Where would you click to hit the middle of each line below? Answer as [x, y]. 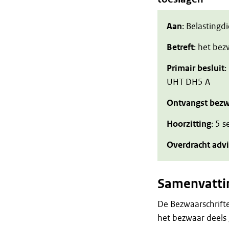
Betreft [180, 47]
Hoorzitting [189, 124]
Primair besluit [195, 68]
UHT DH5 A [188, 82]
